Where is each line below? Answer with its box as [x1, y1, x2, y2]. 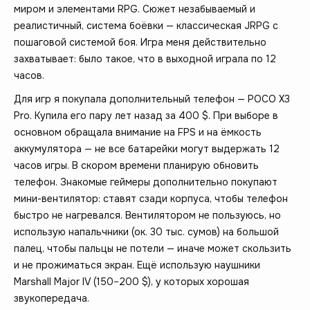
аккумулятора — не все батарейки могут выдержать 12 [14, 142, 280, 155]
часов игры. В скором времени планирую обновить [14, 158, 259, 172]
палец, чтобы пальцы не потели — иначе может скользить [14, 241, 291, 255]
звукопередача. [14, 291, 89, 304]
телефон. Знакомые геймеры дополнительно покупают [14, 175, 277, 188]
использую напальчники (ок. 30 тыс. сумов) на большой [14, 225, 279, 238]
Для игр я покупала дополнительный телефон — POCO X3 [14, 92, 290, 105]
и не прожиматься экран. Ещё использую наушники [14, 258, 260, 271]
